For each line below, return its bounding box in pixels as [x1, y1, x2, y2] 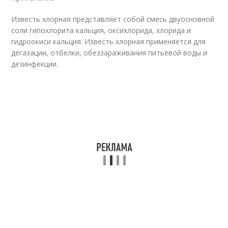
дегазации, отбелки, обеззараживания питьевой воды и [11, 48, 208, 58]
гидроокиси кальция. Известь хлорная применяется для [11, 37, 206, 46]
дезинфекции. [11, 59, 59, 69]
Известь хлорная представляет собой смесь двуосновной [11, 14, 215, 24]
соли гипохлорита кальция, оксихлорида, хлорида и [11, 25, 191, 35]
